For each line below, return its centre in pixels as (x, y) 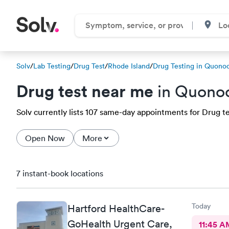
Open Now (45, 138)
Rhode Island (129, 66)
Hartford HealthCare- (116, 208)
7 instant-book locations (60, 173)
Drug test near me (85, 91)
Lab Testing (52, 66)
